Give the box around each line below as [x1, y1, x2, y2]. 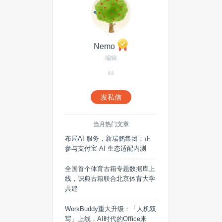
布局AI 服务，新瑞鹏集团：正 [65, 135, 151, 142]
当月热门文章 [93, 121, 129, 128]
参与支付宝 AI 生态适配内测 [65, 145, 146, 152]
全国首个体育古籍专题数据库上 [65, 165, 155, 172]
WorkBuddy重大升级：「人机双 [65, 205, 156, 213]
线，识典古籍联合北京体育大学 [65, 175, 155, 182]
